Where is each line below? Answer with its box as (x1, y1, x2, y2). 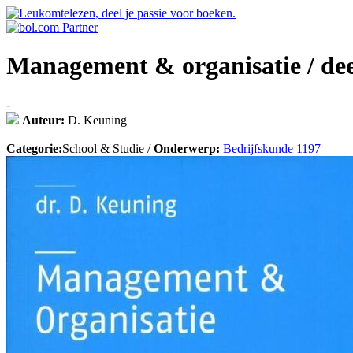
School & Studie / (62, 141, 154, 155)
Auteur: (22, 113, 65, 127)
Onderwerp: (154, 141, 220, 155)
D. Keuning (65, 113, 127, 127)
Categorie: (6, 141, 62, 155)
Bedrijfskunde (223, 141, 293, 155)
